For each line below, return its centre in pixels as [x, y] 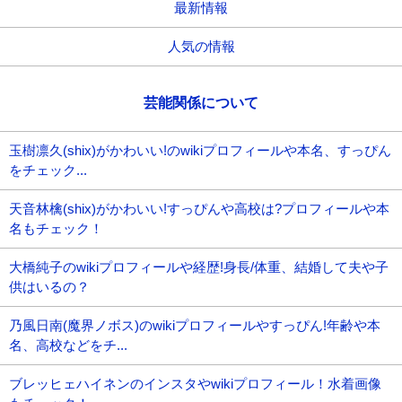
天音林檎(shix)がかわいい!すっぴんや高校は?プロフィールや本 [199, 208]
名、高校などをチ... [68, 345]
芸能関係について [201, 102]
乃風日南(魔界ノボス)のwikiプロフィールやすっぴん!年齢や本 [195, 325]
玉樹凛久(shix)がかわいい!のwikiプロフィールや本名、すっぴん [200, 150]
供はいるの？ [49, 286]
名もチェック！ [56, 228]
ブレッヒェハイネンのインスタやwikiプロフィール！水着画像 [195, 383]
